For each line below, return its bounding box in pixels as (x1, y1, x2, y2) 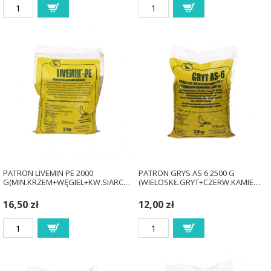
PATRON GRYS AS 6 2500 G (138, 168, 235, 179)
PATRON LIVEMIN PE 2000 (2, 168, 93, 179)
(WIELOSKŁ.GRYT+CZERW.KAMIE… (138, 177, 260, 188)
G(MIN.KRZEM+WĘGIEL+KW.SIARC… (2, 177, 130, 188)
